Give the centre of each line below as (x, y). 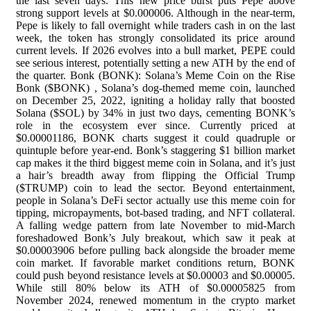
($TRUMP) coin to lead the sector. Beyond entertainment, (155, 188)
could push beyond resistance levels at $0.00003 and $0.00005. (155, 275)
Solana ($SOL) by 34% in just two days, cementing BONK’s (155, 113)
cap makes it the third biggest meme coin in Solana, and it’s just (155, 163)
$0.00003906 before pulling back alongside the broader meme (155, 250)
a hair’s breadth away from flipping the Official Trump (155, 175)
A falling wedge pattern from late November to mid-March (155, 225)
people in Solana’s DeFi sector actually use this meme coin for (155, 200)
